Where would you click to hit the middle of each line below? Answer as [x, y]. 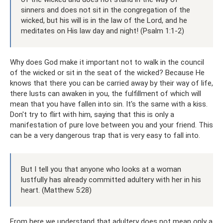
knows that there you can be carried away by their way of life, [111, 83]
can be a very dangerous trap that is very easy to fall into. [105, 135]
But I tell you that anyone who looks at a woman [101, 169]
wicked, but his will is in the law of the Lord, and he [104, 20]
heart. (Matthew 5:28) [56, 190]
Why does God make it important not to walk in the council [107, 62]
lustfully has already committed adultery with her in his [111, 179]
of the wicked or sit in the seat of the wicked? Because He [107, 72]
